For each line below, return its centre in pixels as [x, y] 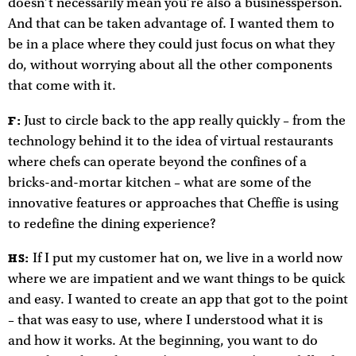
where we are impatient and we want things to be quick [176, 279]
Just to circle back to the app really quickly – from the [184, 120]
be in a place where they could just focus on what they [171, 45]
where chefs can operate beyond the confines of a [157, 162]
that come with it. [62, 86]
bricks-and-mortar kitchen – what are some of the [160, 182]
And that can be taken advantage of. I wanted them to [171, 24]
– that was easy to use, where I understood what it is [165, 321]
